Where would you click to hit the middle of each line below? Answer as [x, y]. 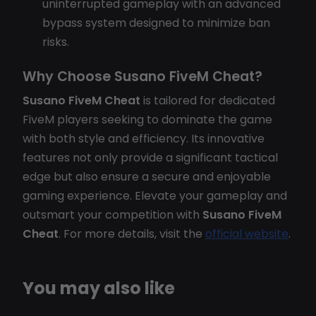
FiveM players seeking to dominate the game [147, 119]
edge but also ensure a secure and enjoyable [147, 176]
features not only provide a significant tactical [150, 157]
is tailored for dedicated [208, 100]
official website [247, 233]
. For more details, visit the [132, 233]
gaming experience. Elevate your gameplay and [155, 195]
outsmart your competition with [113, 214]
